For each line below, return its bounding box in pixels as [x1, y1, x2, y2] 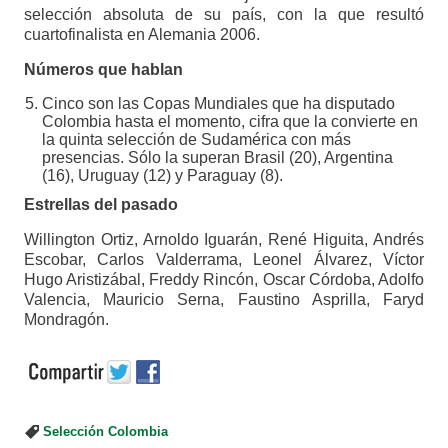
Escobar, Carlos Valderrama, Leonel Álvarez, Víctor [23, 251, 425, 269]
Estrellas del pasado [23, 196, 178, 214]
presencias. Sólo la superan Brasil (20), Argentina [41, 149, 393, 167]
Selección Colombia [42, 425, 168, 440]
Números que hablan [23, 61, 183, 79]
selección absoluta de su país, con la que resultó [23, 6, 425, 24]
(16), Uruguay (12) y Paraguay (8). [41, 167, 283, 185]
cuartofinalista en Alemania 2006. [23, 26, 260, 44]
